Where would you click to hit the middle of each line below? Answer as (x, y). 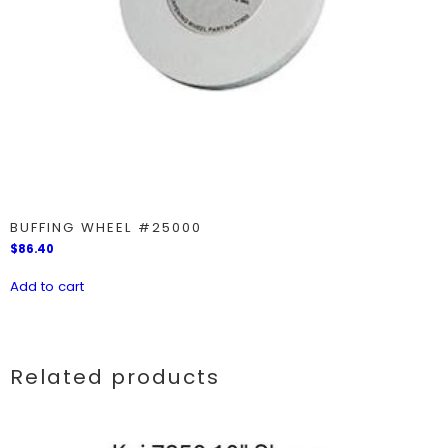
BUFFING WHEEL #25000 (106, 227)
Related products (115, 377)
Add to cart (47, 287)
